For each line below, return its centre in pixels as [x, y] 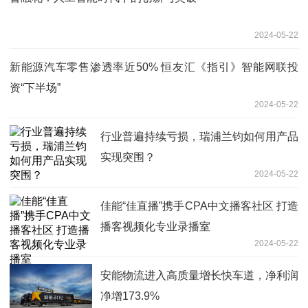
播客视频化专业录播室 [155, 226]
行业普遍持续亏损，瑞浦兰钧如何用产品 [199, 136]
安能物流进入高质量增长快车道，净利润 [199, 275]
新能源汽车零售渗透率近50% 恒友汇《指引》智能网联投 [154, 67]
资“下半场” [35, 87]
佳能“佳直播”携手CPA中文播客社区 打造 [199, 206]
